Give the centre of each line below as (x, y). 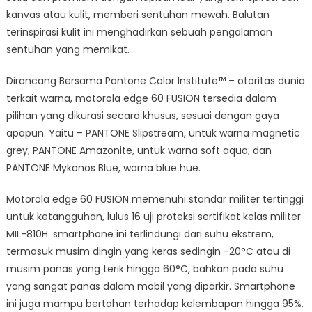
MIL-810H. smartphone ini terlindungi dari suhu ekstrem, (140, 234)
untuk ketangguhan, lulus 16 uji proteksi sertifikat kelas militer (153, 216)
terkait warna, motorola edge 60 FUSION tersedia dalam (141, 98)
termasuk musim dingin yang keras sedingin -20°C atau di (148, 251)
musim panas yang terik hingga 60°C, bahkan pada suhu (145, 268)
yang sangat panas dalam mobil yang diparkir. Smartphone (150, 286)
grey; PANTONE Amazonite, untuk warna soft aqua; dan (139, 150)
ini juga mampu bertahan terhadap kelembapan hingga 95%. (155, 303)
